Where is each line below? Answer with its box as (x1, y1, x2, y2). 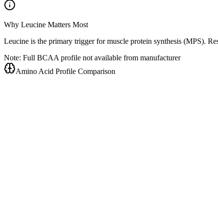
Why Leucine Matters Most (4, 20, 88, 29)
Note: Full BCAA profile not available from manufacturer (4, 54, 181, 62)
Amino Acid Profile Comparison (16, 67, 115, 76)
